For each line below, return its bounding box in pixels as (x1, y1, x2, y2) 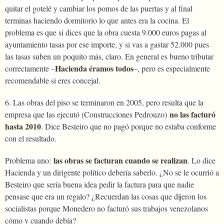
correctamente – (5, 62, 55, 73)
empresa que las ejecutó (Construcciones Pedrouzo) (5, 108, 169, 119)
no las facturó (169, 108, 215, 120)
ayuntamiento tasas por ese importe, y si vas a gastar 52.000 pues (5, 38, 209, 49)
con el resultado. (5, 132, 59, 143)
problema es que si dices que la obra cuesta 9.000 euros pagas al (5, 26, 206, 37)
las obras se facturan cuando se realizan (53, 154, 187, 166)
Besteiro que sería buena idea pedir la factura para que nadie (5, 178, 194, 189)
